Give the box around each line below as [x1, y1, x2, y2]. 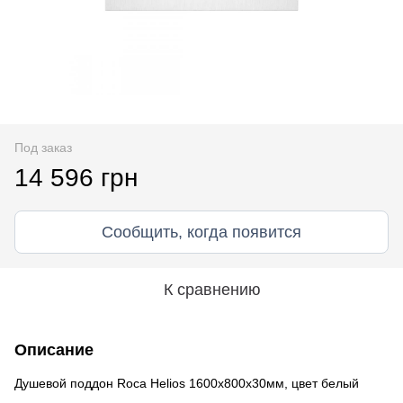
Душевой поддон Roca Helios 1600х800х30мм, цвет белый [14, 375, 359, 390]
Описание [14, 340, 94, 359]
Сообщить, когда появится [102, 222, 301, 241]
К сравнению [164, 280, 261, 299]
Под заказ [14, 139, 72, 155]
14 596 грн [14, 163, 138, 192]
